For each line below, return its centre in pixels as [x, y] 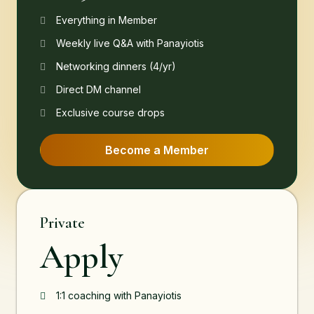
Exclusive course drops [110, 112]
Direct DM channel [98, 89]
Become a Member [157, 150]
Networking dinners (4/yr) [116, 66]
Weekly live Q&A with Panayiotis [130, 43]
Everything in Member [106, 20]
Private [62, 223]
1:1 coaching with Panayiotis [118, 295]
